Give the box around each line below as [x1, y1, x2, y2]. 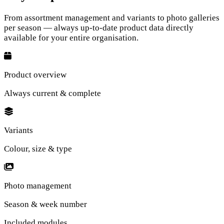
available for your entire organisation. [4, 32, 138, 42]
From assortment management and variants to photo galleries [4, 12, 219, 22]
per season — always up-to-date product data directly [4, 22, 193, 32]
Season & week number [4, 199, 87, 209]
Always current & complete [4, 88, 101, 98]
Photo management [4, 180, 71, 190]
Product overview [4, 69, 66, 79]
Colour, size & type [4, 143, 72, 153]
